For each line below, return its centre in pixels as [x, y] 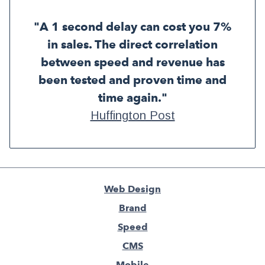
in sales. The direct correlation [132, 45]
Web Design [132, 189]
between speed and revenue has [132, 62]
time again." [132, 98]
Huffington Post [132, 116]
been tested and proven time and [132, 80]
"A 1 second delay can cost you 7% [132, 27]
